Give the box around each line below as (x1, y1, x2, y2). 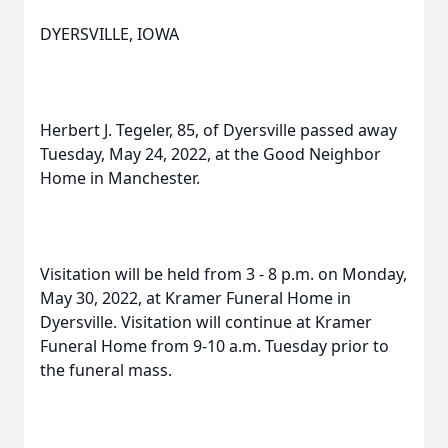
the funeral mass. (40, 359, 172, 381)
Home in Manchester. (40, 167, 200, 189)
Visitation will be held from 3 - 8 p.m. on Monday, (40, 263, 407, 285)
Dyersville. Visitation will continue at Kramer (40, 311, 372, 333)
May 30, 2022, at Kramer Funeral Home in (40, 287, 351, 309)
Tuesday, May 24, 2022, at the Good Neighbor (40, 143, 381, 165)
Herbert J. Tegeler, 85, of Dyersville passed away (40, 119, 397, 141)
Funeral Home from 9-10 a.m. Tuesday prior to (40, 335, 389, 357)
